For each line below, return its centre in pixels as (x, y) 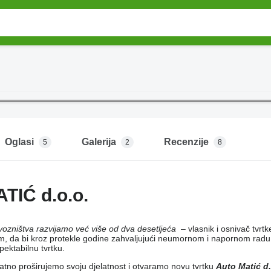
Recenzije (186, 142)
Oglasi (19, 142)
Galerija (99, 142)
